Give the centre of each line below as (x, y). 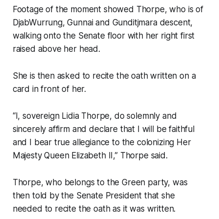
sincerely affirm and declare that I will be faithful (103, 129)
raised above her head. (56, 49)
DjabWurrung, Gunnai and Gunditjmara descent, (103, 22)
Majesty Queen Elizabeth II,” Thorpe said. (90, 155)
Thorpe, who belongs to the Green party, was (100, 182)
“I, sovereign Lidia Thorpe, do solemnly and (95, 116)
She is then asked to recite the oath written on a (104, 76)
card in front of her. (49, 89)
